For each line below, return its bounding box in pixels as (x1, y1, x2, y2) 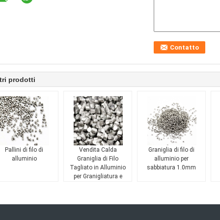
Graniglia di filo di (148, 146, 194, 153)
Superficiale (82, 191, 113, 197)
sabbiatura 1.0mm (147, 164, 196, 171)
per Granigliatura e (73, 173, 122, 180)
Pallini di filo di (5, 146, 43, 153)
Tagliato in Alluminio (70, 164, 126, 171)
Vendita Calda (79, 146, 117, 153)
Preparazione (80, 182, 115, 189)
